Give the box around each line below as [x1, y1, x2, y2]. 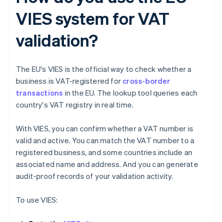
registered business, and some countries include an [16, 147, 193, 158]
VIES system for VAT [16, 7, 170, 29]
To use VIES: [16, 195, 58, 205]
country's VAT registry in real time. [16, 100, 134, 110]
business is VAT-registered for [16, 76, 123, 86]
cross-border [122, 76, 170, 86]
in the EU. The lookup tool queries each [63, 88, 198, 98]
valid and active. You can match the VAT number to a [16, 135, 195, 146]
